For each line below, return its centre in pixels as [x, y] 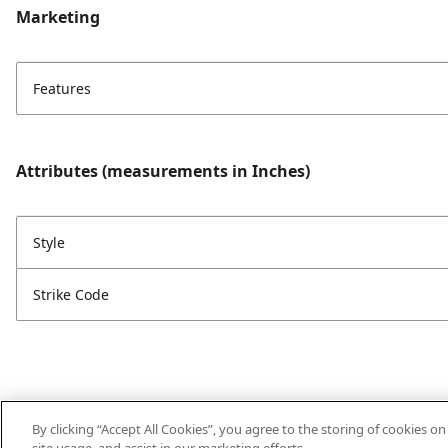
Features [62, 88]
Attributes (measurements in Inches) [163, 171]
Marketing [58, 17]
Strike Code [71, 294]
